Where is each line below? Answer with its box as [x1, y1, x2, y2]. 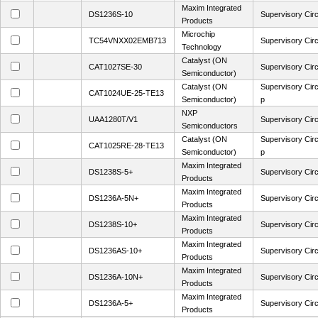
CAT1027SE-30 [89, 62, 142, 71]
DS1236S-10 [89, 10, 133, 18]
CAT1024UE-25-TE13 [89, 89, 164, 97]
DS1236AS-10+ [89, 246, 142, 255]
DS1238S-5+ [89, 168, 133, 176]
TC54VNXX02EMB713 [89, 36, 166, 45]
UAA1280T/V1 [89, 115, 138, 124]
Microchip [182, 30, 215, 38]
